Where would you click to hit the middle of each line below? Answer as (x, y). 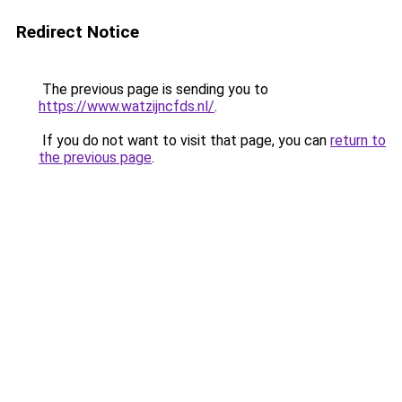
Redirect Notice (78, 32)
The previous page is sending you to (153, 89)
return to (358, 140)
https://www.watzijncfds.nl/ (127, 106)
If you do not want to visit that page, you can (184, 140)
